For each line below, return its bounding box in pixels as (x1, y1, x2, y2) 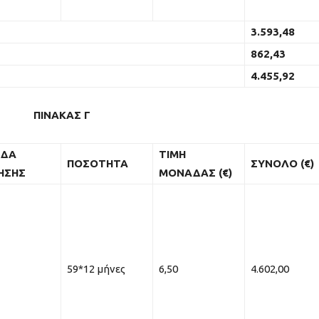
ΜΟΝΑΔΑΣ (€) (159, 166, 232, 179)
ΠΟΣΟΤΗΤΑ (67, 157, 128, 169)
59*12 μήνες (67, 262, 125, 275)
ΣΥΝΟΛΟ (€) (251, 157, 314, 169)
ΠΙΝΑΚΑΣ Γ (33, 108, 90, 121)
